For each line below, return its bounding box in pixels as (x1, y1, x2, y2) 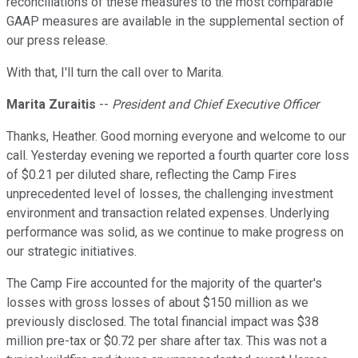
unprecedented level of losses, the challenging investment (6, 186, 333, 202)
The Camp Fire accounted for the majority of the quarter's (6, 276, 322, 292)
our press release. (6, 33, 108, 49)
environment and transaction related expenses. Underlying (6, 205, 329, 221)
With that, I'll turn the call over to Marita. (6, 65, 224, 81)
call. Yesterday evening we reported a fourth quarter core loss (6, 148, 349, 164)
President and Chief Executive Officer (112, 97, 319, 113)
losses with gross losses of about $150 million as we (6, 295, 308, 311)
